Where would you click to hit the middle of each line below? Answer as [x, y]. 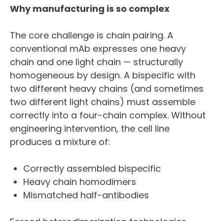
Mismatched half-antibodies [86, 195]
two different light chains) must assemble [103, 102]
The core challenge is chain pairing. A [92, 36]
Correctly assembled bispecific [92, 169]
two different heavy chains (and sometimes [107, 89]
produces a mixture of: [60, 142]
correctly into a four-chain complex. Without [108, 115]
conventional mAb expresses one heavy [98, 49]
